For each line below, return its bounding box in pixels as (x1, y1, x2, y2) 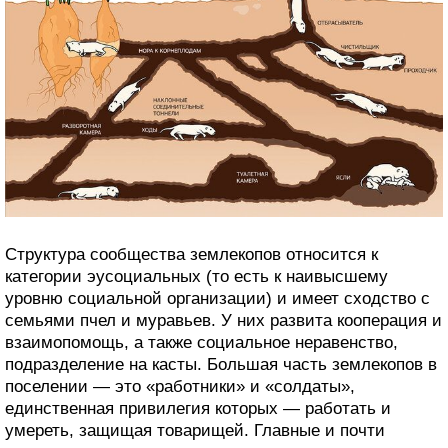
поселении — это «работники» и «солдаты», (5, 377, 355, 397)
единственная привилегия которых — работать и (5, 399, 391, 419)
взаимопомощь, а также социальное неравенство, (5, 333, 398, 353)
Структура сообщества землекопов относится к (5, 245, 378, 265)
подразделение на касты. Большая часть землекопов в (5, 355, 437, 375)
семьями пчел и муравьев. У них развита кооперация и (5, 311, 442, 331)
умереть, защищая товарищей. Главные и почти (5, 421, 385, 441)
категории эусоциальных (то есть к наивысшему (5, 267, 388, 287)
